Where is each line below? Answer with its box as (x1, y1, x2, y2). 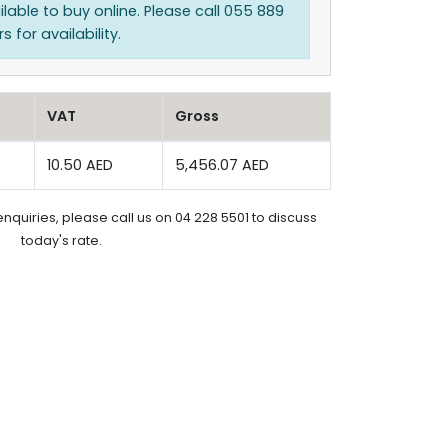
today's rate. (20, 232, 102, 249)
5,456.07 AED (175, 155, 269, 175)
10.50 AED (47, 155, 113, 175)
